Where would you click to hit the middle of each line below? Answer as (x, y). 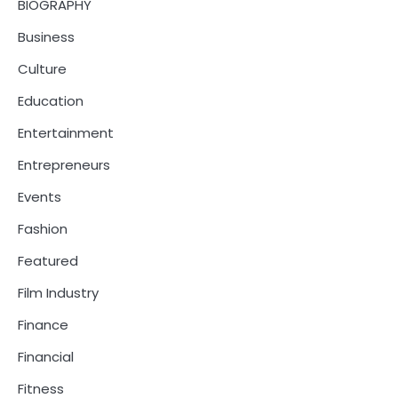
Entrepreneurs (64, 165)
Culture (42, 69)
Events (40, 197)
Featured (48, 261)
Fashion (43, 229)
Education (51, 101)
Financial (46, 357)
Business (46, 37)
